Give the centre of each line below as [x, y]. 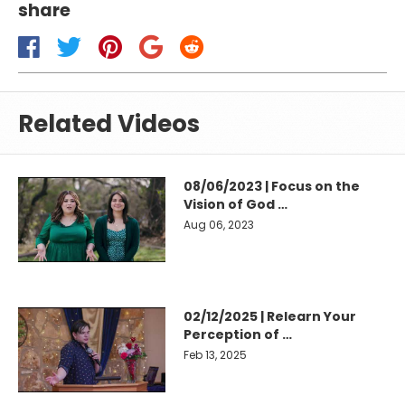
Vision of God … [236, 205]
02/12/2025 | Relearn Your [270, 317]
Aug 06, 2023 [219, 225]
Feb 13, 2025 [216, 355]
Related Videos [109, 124]
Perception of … [238, 335]
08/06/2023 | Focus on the [272, 187]
